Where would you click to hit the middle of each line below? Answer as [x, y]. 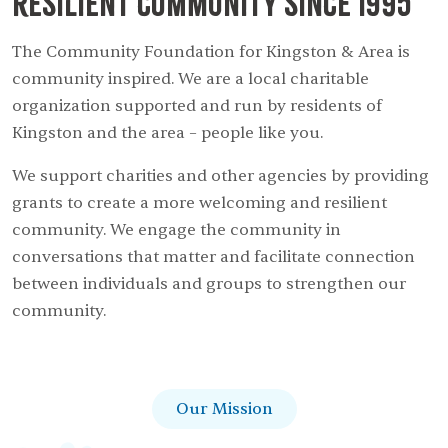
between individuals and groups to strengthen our [209, 283]
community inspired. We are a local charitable [190, 78]
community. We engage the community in [176, 229]
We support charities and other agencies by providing [220, 175]
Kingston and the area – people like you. [167, 132]
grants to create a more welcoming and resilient [199, 202]
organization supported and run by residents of [197, 105]
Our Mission [224, 408]
